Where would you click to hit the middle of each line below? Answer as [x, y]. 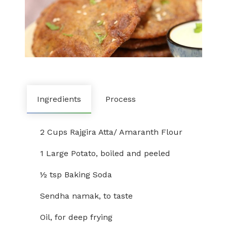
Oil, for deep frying [76, 217]
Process [121, 99]
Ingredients [59, 99]
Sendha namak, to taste [86, 196]
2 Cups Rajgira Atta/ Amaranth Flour [111, 132]
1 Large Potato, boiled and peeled [105, 153]
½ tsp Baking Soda [76, 175]
